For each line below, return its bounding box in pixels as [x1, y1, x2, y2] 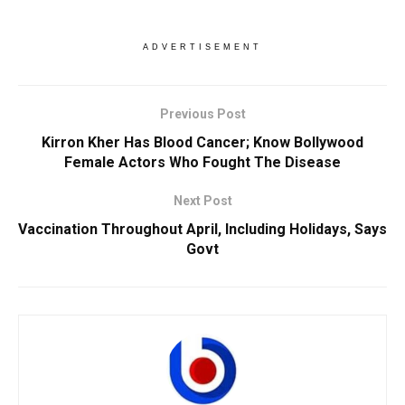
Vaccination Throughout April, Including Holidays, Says [18, 221, 387, 238]
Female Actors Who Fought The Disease [64, 154, 341, 171]
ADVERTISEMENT [143, 42, 262, 52]
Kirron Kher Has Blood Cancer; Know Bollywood [42, 134, 363, 151]
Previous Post [159, 107, 246, 121]
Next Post [173, 193, 232, 208]
